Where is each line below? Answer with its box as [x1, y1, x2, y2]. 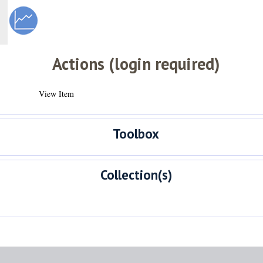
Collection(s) [100, 166, 172, 183]
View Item [38, 87, 74, 99]
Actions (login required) [52, 52, 220, 75]
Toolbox [113, 125, 159, 143]
